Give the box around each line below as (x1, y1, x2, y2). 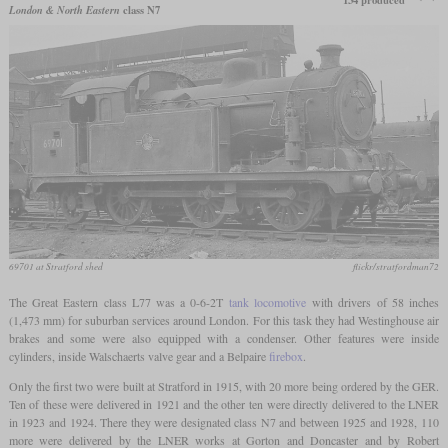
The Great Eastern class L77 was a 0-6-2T (8, 293, 229, 310)
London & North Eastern (8, 2, 120, 18)
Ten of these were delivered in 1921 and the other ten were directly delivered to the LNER (8, 395, 440, 412)
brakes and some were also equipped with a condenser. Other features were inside (8, 329, 440, 346)
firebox (268, 347, 303, 364)
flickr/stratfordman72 (353, 259, 440, 273)
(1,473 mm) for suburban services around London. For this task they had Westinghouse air (8, 311, 440, 328)
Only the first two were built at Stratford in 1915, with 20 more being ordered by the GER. (8, 377, 440, 394)
